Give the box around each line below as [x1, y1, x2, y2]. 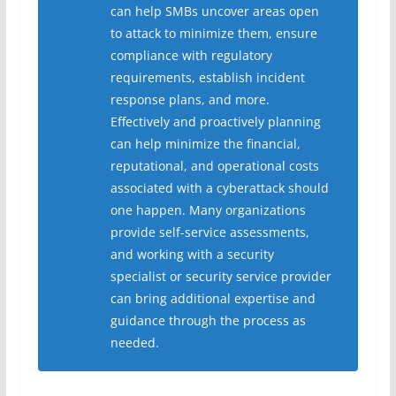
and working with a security [110, 245, 274, 263]
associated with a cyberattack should [110, 179, 329, 196]
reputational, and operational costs [110, 156, 319, 174]
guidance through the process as [110, 311, 306, 329]
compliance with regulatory [110, 46, 272, 64]
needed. [110, 333, 159, 351]
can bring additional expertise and [110, 289, 316, 307]
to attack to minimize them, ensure [110, 24, 317, 42]
